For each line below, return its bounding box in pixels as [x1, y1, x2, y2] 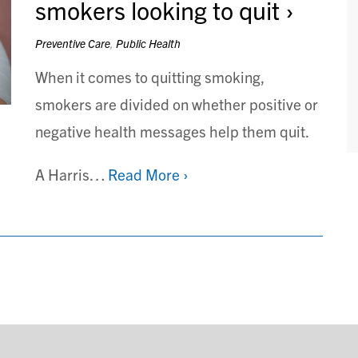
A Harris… [35, 165, 108, 184]
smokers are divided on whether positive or [35, 94, 318, 113]
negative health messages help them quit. [35, 121, 309, 141]
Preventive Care [35, 36, 110, 50]
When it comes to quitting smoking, [35, 67, 265, 86]
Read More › [108, 165, 189, 184]
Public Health [116, 36, 181, 50]
